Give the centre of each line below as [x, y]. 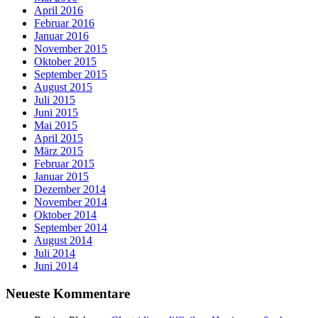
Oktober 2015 [65, 61]
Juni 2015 [56, 112]
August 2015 [63, 87]
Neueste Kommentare [68, 293]
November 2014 [71, 202]
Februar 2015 [64, 163]
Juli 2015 [55, 99]
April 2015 [59, 138]
